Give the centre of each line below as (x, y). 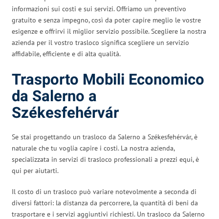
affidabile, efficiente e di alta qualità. (66, 54)
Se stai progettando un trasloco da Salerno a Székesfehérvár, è (105, 137)
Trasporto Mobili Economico (108, 80)
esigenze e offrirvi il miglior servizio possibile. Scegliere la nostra (109, 31)
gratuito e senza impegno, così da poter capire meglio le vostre (106, 20)
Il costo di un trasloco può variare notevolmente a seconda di (104, 191)
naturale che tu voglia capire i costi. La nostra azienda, (93, 148)
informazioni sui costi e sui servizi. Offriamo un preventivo (99, 9)
